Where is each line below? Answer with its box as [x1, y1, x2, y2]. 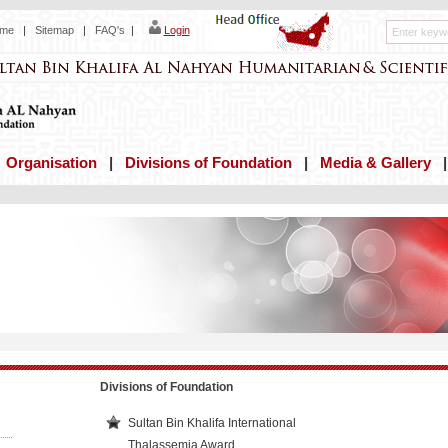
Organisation [5, 154, 97, 171]
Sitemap [34, 24, 74, 36]
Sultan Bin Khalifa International [127, 416, 296, 430]
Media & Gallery [319, 154, 431, 171]
